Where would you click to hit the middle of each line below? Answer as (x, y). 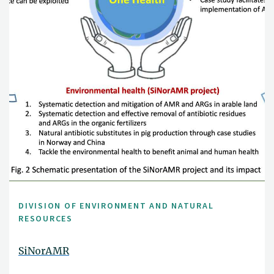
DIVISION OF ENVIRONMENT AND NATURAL (116, 206)
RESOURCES (46, 219)
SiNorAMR (44, 250)
